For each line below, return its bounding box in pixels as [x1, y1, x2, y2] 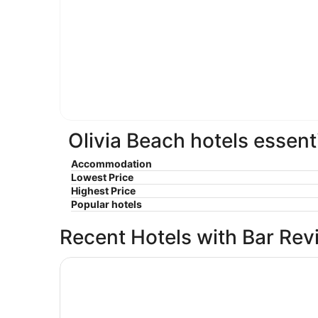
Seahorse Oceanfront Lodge [59, 256, 210, 271]
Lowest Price [71, 171, 133, 184]
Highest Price [71, 185, 136, 197]
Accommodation [71, 158, 152, 170]
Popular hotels [71, 198, 142, 211]
